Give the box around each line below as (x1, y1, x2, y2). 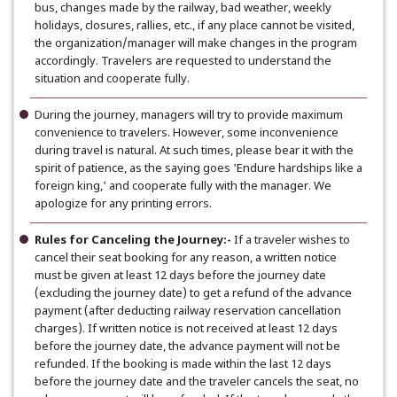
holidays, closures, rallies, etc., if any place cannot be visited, (35, 18, 354, 34)
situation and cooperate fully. (35, 71, 190, 87)
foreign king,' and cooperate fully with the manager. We (35, 178, 331, 194)
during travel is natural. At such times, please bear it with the (35, 143, 354, 159)
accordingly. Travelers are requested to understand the (35, 53, 331, 69)
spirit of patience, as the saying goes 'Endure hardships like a (35, 160, 362, 176)
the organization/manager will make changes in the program (35, 35, 357, 51)
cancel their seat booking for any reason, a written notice (35, 250, 337, 266)
